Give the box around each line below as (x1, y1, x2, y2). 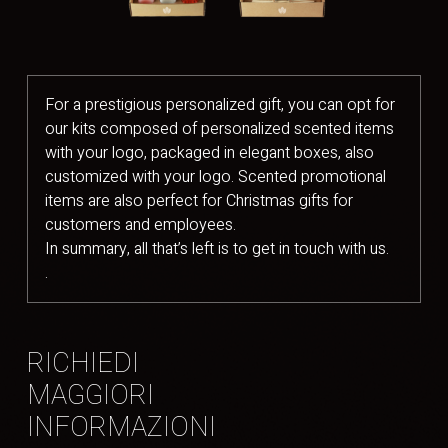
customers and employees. (45, 212, 236, 237)
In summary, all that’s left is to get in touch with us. (45, 236, 389, 261)
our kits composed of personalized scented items (45, 116, 394, 141)
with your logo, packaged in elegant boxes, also (45, 140, 374, 165)
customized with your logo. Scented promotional (45, 164, 386, 189)
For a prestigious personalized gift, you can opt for (45, 92, 395, 117)
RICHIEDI (27, 343, 139, 383)
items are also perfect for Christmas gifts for (45, 188, 353, 213)
